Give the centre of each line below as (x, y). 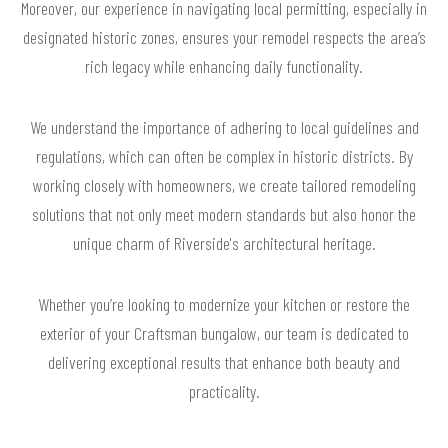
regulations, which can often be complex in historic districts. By (224, 156)
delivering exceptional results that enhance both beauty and (224, 362)
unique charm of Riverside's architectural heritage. (224, 243)
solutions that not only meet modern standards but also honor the (224, 214)
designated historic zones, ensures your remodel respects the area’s (224, 37)
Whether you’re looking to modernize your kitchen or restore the (224, 304)
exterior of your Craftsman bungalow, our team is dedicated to (224, 333)
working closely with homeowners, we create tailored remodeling (224, 185)
